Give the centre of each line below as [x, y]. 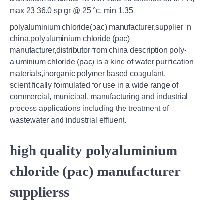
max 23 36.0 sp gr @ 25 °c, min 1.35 [71, 11]
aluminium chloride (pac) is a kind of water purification [102, 62]
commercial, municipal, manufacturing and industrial [99, 97]
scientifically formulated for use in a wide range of [94, 85]
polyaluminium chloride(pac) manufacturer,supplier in [101, 27]
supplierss [39, 192]
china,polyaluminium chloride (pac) [70, 39]
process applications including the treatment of [89, 108]
